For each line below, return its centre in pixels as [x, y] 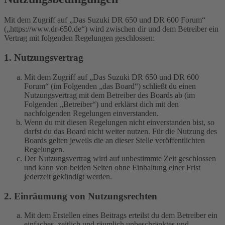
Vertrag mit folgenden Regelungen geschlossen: [79, 38]
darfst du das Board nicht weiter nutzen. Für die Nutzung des [121, 131]
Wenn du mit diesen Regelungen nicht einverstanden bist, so [119, 122]
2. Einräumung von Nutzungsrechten [81, 196]
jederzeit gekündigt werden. [68, 176]
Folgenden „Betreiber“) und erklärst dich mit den [101, 104]
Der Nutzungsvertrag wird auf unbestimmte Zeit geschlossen [120, 158]
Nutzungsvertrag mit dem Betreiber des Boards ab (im [109, 95]
